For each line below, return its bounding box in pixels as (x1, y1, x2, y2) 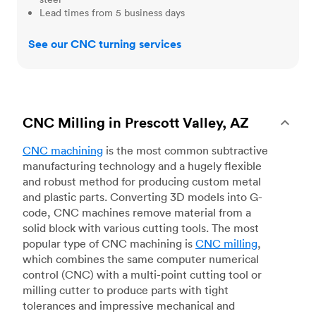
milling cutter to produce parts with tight (23, 283, 229, 298)
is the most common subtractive (103, 143, 268, 158)
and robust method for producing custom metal (23, 174, 261, 189)
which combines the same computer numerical (23, 252, 259, 267)
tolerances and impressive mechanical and (23, 298, 235, 313)
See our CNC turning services (28, 37, 181, 52)
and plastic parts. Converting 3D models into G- (23, 190, 262, 205)
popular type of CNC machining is (23, 236, 195, 251)
